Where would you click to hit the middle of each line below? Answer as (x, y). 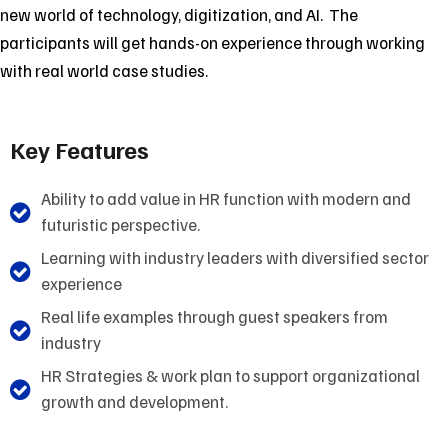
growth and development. (134, 401)
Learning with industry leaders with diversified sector (235, 257)
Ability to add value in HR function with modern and (226, 198)
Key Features (79, 149)
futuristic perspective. (120, 224)
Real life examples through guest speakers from (214, 316)
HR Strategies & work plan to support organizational (230, 375)
